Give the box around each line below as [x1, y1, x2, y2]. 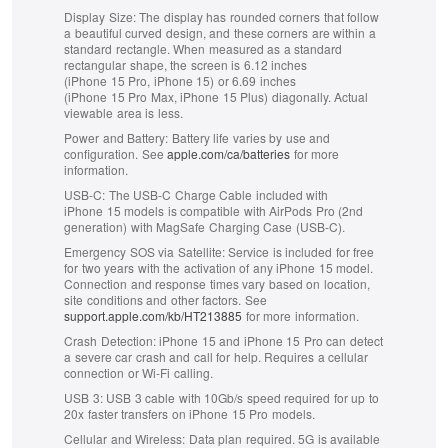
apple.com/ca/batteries [167, 145, 290, 163]
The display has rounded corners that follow [135, 8, 379, 26]
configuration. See [64, 145, 167, 163]
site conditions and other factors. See [64, 291, 267, 309]
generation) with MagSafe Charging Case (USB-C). [64, 218, 345, 236]
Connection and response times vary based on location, [64, 275, 370, 293]
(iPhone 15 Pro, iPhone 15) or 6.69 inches [64, 72, 296, 90]
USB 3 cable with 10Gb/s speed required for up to [102, 389, 379, 407]
